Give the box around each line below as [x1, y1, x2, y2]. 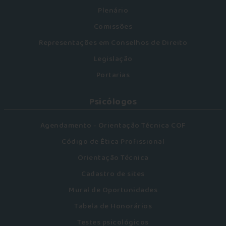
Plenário [98, 5, 128, 17]
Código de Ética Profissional [62, 136, 164, 148]
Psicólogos [89, 95, 137, 109]
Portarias [96, 69, 130, 81]
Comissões [93, 21, 133, 33]
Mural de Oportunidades [69, 184, 157, 196]
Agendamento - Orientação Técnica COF [40, 120, 186, 132]
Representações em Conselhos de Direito [39, 37, 187, 49]
